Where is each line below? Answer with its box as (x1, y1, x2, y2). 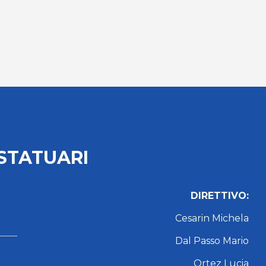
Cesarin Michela (175, 212, 249, 224)
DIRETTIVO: (190, 189, 249, 201)
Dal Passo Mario (175, 235, 249, 246)
